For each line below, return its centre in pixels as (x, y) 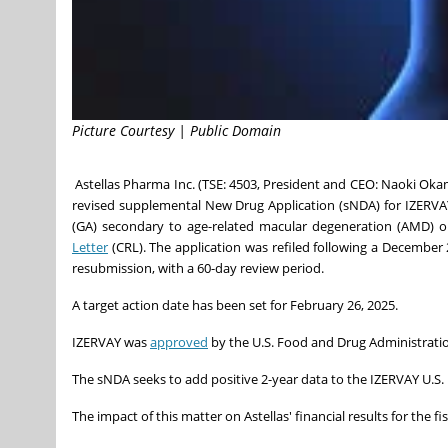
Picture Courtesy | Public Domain (176, 130)
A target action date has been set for (181, 304)
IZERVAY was (111, 341)
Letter (90, 246)
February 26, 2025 (342, 304)
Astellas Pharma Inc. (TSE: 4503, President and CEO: (226, 183)
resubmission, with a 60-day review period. (198, 267)
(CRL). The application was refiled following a (245, 246)
